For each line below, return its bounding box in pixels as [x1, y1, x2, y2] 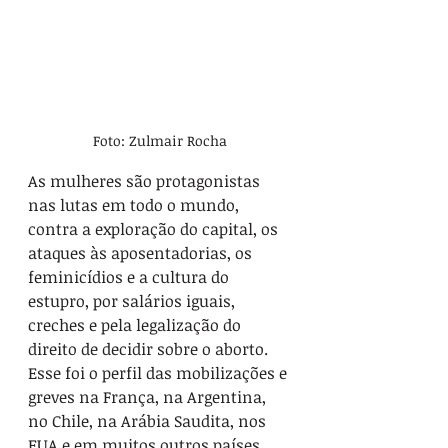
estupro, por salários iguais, [28, 290, 239, 313]
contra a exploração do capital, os [28, 218, 282, 241]
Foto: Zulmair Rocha [92, 131, 227, 151]
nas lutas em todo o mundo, [28, 194, 243, 217]
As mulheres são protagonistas [28, 170, 264, 193]
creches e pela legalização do [28, 314, 245, 337]
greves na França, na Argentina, [28, 386, 270, 409]
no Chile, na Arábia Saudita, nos [28, 410, 270, 433]
